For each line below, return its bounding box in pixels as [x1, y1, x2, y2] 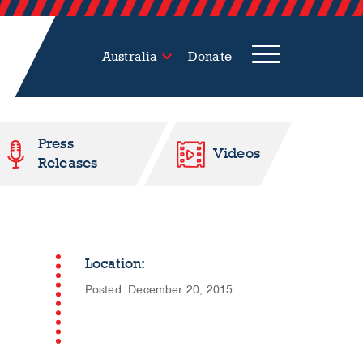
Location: [84, 255, 146, 272]
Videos [212, 145, 260, 162]
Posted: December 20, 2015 [84, 283, 233, 297]
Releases [37, 155, 98, 172]
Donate [187, 49, 232, 64]
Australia [101, 49, 158, 64]
